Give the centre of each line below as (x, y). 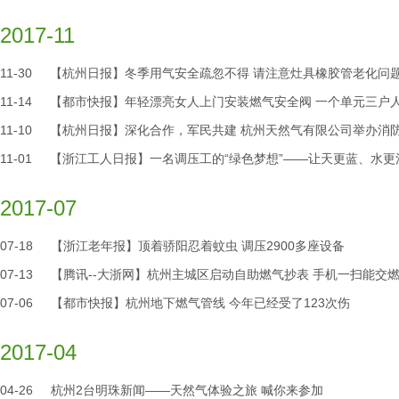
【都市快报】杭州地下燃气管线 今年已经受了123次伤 (200, 303)
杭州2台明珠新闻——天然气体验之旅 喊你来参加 (187, 390)
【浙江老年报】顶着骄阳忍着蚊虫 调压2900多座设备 (198, 246)
